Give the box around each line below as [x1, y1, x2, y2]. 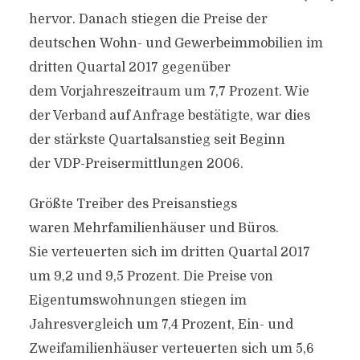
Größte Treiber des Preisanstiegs [28, 197, 237, 211]
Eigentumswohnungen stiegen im [28, 293, 247, 308]
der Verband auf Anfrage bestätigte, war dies [28, 108, 310, 123]
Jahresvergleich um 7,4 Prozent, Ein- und [28, 317, 293, 332]
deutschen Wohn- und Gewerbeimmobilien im [28, 36, 323, 51]
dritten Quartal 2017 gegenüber [28, 60, 231, 75]
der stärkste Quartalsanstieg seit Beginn [28, 133, 285, 147]
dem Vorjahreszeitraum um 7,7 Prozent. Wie [28, 84, 309, 99]
